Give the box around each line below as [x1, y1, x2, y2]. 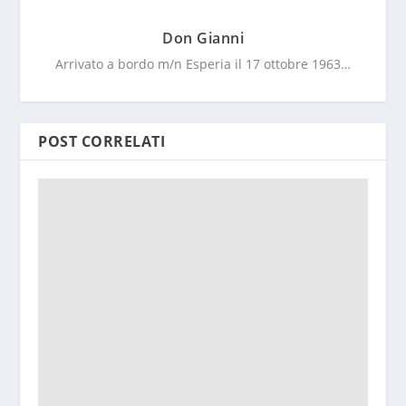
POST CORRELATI [38, 130, 166, 151]
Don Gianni [162, 27, 244, 48]
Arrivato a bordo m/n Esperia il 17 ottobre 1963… [55, 54, 351, 72]
